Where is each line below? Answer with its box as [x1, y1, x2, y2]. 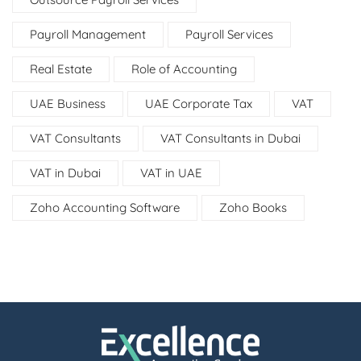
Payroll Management [30, 26, 146, 42]
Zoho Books [219, 199, 287, 215]
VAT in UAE [140, 164, 202, 180]
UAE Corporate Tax [145, 95, 252, 111]
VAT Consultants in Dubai [160, 130, 301, 146]
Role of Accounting [131, 60, 237, 77]
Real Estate [30, 60, 92, 77]
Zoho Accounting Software [30, 199, 180, 215]
